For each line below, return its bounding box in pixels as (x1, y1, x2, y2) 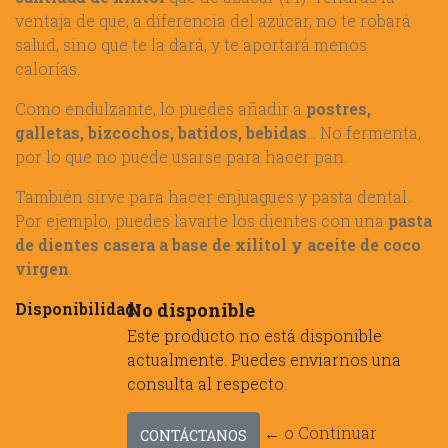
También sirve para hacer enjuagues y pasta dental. (15, 186, 410, 207)
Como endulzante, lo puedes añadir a (15, 98, 306, 119)
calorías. (15, 58, 80, 79)
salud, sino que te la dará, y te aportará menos (15, 34, 367, 55)
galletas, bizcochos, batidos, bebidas (15, 122, 307, 143)
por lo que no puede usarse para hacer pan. (15, 146, 347, 167)
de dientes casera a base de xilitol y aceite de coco (15, 234, 421, 255)
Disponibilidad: (15, 298, 139, 319)
